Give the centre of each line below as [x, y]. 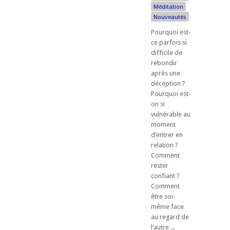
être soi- [163, 196]
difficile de [167, 52]
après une [166, 73]
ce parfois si [169, 42]
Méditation [168, 6]
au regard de [170, 217]
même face [167, 206]
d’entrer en [167, 135]
